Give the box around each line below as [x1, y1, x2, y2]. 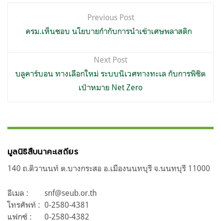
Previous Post [87, 12, 134, 23]
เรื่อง [7, 21, 36, 42]
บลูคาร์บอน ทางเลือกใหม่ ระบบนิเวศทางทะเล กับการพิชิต [15, 69, 206, 79]
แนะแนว [7, 1, 53, 23]
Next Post [94, 55, 127, 65]
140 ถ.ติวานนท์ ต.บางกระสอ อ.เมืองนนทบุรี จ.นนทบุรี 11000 [7, 163, 210, 174]
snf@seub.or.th [44, 188, 97, 198]
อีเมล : [7, 188, 28, 198]
